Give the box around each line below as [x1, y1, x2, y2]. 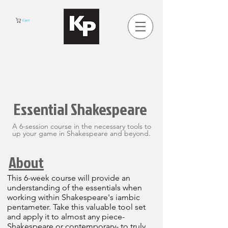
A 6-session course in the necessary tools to [12, 122, 151, 131]
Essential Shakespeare [13, 97, 150, 120]
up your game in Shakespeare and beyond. [12, 129, 151, 138]
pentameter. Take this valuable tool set [7, 202, 146, 212]
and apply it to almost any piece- [7, 212, 125, 221]
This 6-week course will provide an [7, 173, 130, 183]
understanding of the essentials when [7, 183, 142, 192]
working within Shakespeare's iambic [7, 192, 140, 202]
